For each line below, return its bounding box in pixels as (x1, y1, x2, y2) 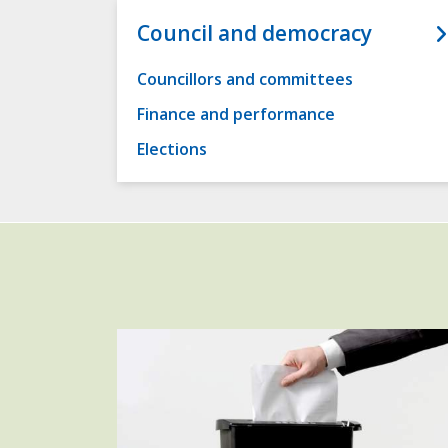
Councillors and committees (137, 68, 353, 91)
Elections (137, 138, 207, 161)
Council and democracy (137, 19, 372, 48)
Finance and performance (137, 103, 335, 126)
